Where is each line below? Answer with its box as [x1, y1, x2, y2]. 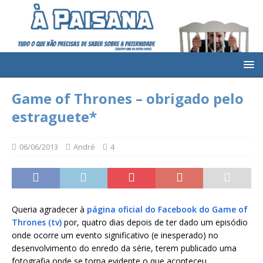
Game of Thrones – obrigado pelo [12, 89, 244, 109]
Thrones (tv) [12, 217, 62, 228]
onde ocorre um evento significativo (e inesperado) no [12, 230, 218, 241]
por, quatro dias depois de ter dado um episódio [62, 217, 248, 228]
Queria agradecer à [12, 204, 85, 215]
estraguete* [12, 107, 97, 127]
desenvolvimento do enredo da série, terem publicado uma [12, 242, 237, 254]
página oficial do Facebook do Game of [85, 204, 248, 215]
